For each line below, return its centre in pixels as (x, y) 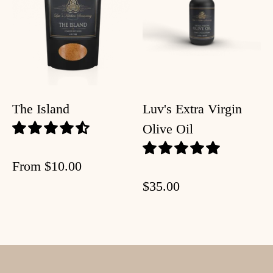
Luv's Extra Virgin (192, 109)
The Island (41, 109)
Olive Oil (168, 129)
